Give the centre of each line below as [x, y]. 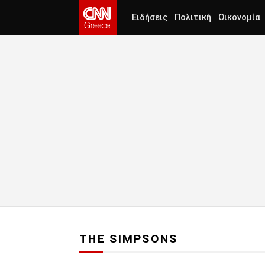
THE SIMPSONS [129, 239]
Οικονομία [239, 17]
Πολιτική [193, 17]
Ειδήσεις [150, 17]
